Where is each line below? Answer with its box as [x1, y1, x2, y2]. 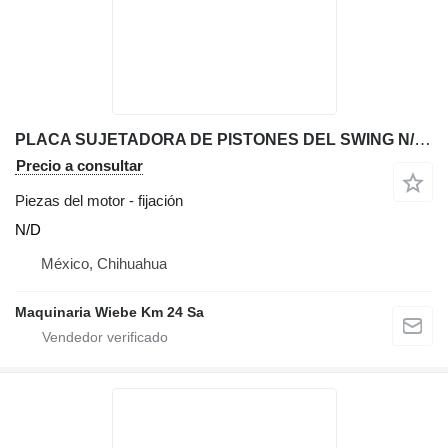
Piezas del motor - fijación [15, 192, 183, 209]
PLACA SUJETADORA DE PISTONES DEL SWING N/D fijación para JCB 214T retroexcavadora [414, 130, 431, 149]
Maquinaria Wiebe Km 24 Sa [15, 304, 204, 320]
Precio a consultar [16, 157, 143, 174]
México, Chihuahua [41, 255, 167, 272]
